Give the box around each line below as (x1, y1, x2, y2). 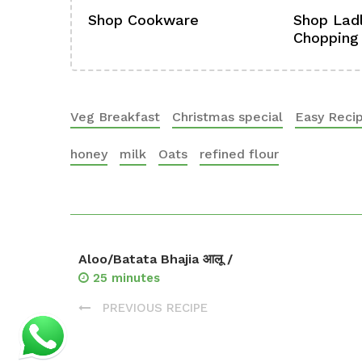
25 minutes (93, 271, 160, 285)
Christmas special (172, 109, 283, 124)
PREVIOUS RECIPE (99, 300, 208, 315)
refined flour (200, 146, 279, 162)
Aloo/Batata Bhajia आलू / (78, 251, 233, 267)
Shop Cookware (87, 11, 199, 28)
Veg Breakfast (70, 109, 160, 124)
